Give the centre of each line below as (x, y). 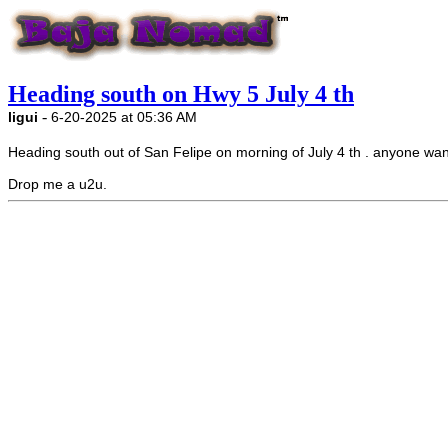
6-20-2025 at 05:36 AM (124, 117)
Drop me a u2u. (57, 184)
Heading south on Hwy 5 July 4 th (181, 94)
